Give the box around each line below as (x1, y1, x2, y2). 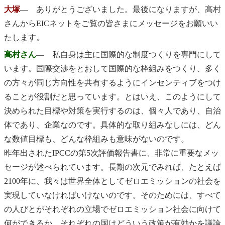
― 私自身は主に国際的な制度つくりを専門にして (36, 50, 221, 59)
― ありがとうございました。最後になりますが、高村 (20, 5, 221, 14)
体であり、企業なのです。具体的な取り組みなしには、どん (4, 121, 221, 130)
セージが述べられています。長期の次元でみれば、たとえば (4, 163, 221, 172)
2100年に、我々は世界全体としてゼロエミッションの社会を (4, 177, 221, 186)
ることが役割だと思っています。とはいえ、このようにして (4, 92, 221, 101)
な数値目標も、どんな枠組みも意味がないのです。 (4, 135, 189, 144)
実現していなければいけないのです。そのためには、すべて (4, 191, 221, 200)
